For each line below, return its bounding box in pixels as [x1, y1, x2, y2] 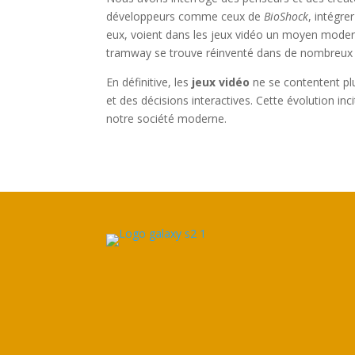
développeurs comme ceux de [106, 9, 265, 25]
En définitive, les [106, 74, 193, 90]
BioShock [264, 9, 309, 25]
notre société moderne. [106, 111, 227, 127]
